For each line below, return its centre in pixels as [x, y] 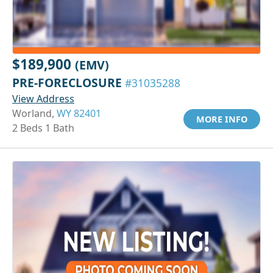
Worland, [34, 113]
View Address [43, 98]
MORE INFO [222, 119]
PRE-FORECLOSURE [69, 82]
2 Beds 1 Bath [43, 128]
